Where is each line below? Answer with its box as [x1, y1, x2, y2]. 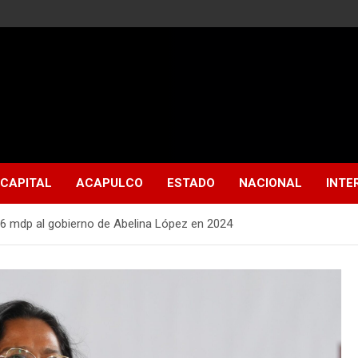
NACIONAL [239, 176, 302, 190]
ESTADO [167, 176, 215, 190]
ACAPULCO [76, 176, 143, 190]
